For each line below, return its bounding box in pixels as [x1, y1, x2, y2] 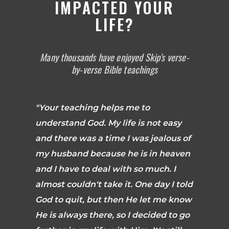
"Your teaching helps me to [35, 102, 150, 112]
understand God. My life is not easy [35, 118, 181, 128]
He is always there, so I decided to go [35, 210, 190, 220]
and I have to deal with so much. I [35, 164, 176, 174]
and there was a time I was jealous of [35, 133, 191, 143]
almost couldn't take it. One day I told [35, 179, 193, 189]
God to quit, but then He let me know [35, 194, 192, 204]
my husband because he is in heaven [35, 148, 190, 158]
